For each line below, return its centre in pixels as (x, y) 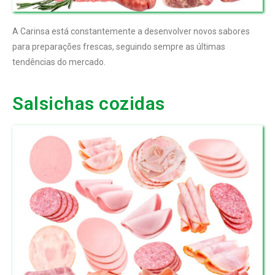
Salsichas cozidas (89, 103)
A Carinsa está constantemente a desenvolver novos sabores (131, 31)
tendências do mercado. (59, 62)
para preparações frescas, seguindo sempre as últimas (119, 46)
